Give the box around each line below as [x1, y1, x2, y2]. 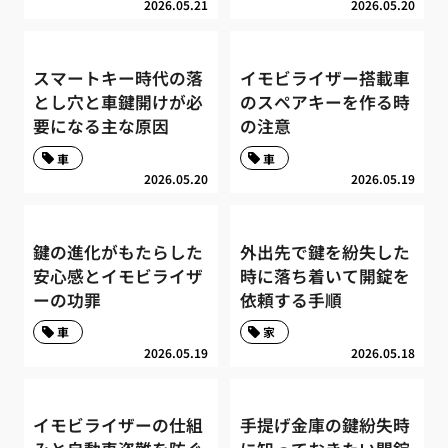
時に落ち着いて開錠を [239, 263, 410, 288]
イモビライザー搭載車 [239, 65, 410, 90]
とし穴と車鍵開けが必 [33, 89, 204, 114]
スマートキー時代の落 [33, 65, 204, 90]
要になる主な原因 [33, 113, 170, 138]
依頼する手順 [239, 287, 342, 312]
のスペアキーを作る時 [239, 89, 410, 114]
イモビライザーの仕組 [33, 413, 204, 438]
